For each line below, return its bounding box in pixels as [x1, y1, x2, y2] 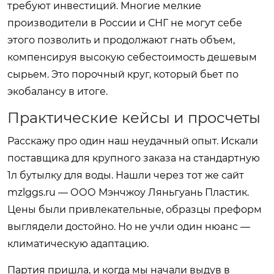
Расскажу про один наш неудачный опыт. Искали [7, 135, 258, 147]
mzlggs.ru [7, 186, 56, 198]
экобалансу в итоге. [7, 85, 108, 97]
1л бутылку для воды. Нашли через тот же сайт [7, 169, 244, 181]
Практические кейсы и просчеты [7, 108, 261, 127]
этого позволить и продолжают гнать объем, [7, 34, 235, 46]
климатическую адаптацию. [7, 237, 149, 250]
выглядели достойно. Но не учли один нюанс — [7, 220, 250, 232]
